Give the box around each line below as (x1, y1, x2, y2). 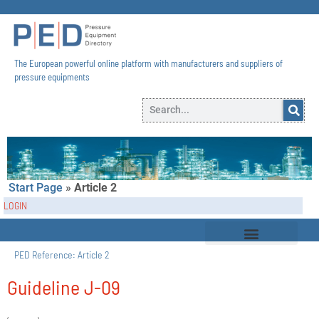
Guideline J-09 (7, 275, 120, 300)
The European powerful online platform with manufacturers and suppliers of (14, 57, 283, 69)
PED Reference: (14, 249, 78, 261)
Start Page (9, 180, 63, 194)
